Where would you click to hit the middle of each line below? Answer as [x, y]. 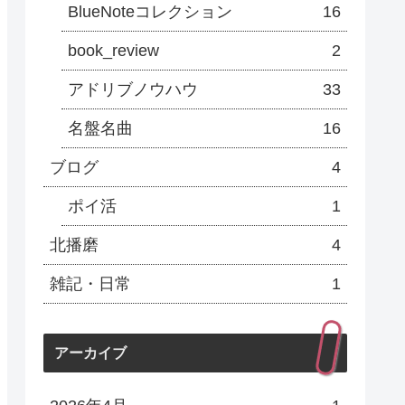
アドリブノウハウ [133, 90]
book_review [113, 51]
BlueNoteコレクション [150, 12]
